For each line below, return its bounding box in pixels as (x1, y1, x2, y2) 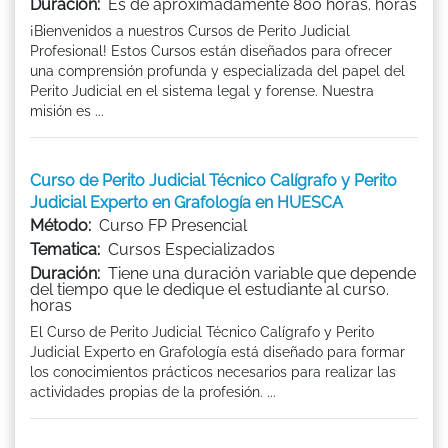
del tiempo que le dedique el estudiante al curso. (30, 279, 389, 299)
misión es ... (30, 102, 104, 119)
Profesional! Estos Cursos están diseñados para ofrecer (30, 42, 392, 59)
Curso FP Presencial (99, 215, 247, 235)
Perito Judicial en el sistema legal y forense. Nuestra (30, 82, 374, 99)
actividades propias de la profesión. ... (30, 383, 276, 400)
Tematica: (30, 239, 100, 259)
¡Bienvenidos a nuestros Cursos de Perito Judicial (30, 22, 350, 39)
